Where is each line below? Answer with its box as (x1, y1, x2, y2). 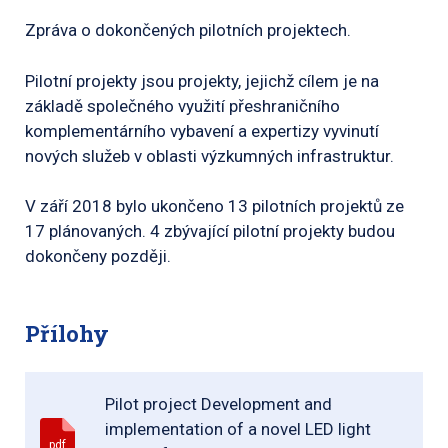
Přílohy (25, 318, 109, 348)
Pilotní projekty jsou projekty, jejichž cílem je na (25, 70, 379, 91)
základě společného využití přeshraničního (25, 95, 340, 116)
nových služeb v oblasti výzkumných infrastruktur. (25, 145, 394, 166)
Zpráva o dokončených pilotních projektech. (25, 20, 351, 40)
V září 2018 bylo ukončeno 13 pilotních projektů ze (25, 196, 404, 216)
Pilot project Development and (105, 393, 333, 414)
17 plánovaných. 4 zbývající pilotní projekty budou (25, 221, 395, 241)
